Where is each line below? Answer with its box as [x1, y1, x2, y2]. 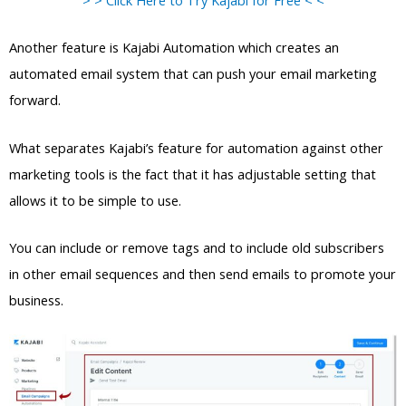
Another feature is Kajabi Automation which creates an [9, 38, 339, 57]
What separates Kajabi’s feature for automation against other [9, 138, 383, 157]
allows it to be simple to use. [9, 190, 181, 209]
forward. [9, 91, 61, 110]
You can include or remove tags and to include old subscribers [9, 237, 384, 256]
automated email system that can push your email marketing [9, 64, 377, 83]
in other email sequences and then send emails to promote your [9, 264, 396, 283]
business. [9, 290, 63, 309]
